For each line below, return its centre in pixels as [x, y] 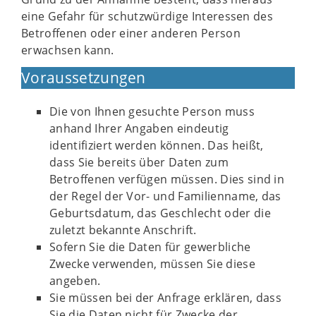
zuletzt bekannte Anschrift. [123, 230]
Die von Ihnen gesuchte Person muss [152, 111]
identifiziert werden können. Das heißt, [157, 145]
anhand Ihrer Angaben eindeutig [139, 128]
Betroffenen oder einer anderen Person [131, 33]
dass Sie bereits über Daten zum [139, 162]
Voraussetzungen [84, 78]
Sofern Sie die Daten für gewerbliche [150, 247]
